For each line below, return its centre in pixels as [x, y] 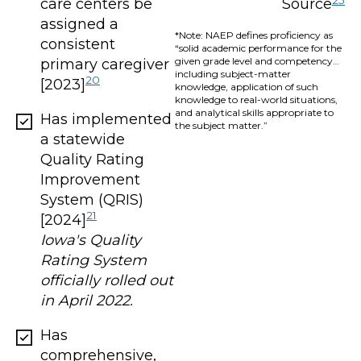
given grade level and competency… [257, 61]
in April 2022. [87, 300]
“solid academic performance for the [259, 48]
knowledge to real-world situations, [257, 100]
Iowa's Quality [91, 240]
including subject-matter [233, 74]
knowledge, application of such [247, 87]
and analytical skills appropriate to [255, 113]
